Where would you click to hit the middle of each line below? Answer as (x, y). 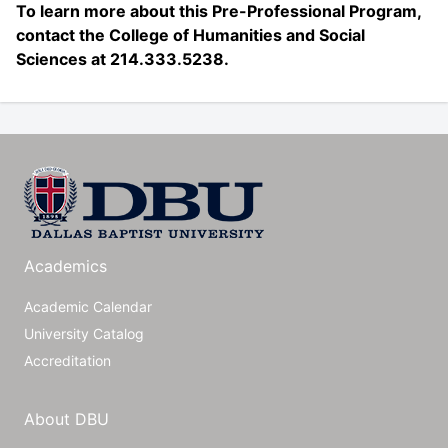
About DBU (66, 419)
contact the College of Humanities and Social (190, 35)
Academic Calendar (88, 306)
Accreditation (67, 360)
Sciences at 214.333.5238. (122, 59)
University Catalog (84, 333)
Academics (65, 266)
